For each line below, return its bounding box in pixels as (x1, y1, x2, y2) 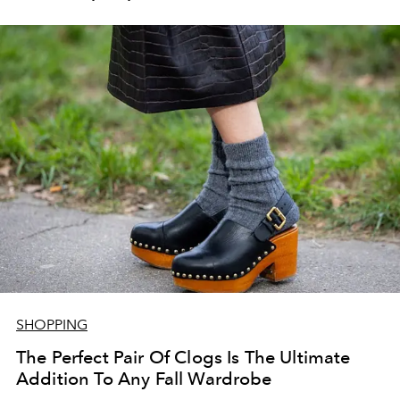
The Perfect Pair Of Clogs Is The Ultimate (16, 346, 351, 368)
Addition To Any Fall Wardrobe (16, 368, 272, 389)
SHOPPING (16, 316, 87, 333)
